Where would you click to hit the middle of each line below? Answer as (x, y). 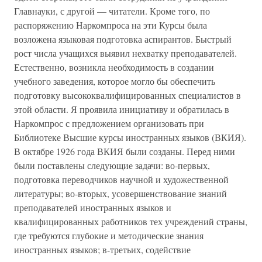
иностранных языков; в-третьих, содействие (102, 249)
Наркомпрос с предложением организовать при (109, 123)
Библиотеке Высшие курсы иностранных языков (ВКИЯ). (130, 137)
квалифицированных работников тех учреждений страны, (131, 221)
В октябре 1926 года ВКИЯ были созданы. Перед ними (125, 151)
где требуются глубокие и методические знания (109, 235)
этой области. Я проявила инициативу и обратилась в (122, 109)
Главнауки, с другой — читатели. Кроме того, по (112, 11)
